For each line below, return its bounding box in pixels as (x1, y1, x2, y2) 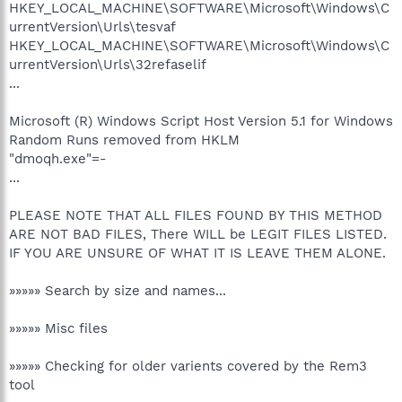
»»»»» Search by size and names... (9, 283, 226, 299)
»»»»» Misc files (9, 320, 108, 336)
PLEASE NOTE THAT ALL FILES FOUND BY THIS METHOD (9, 207, 382, 223)
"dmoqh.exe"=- (9, 151, 107, 167)
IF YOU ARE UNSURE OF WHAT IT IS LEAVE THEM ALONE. (9, 245, 386, 261)
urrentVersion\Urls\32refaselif (9, 57, 206, 73)
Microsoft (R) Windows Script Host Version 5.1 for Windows (9, 113, 393, 129)
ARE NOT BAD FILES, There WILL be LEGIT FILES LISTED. (9, 226, 387, 242)
